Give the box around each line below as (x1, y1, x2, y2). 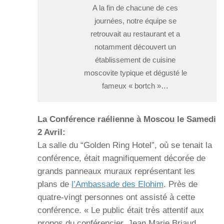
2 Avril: (37, 127, 65, 137)
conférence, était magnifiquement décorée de (37, 153, 205, 163)
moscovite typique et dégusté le (83, 69, 187, 77)
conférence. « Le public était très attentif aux (37, 205, 204, 215)
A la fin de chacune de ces (92, 4, 178, 12)
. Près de (163, 179, 197, 189)
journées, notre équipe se (94, 17, 176, 25)
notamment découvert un (94, 43, 176, 51)
